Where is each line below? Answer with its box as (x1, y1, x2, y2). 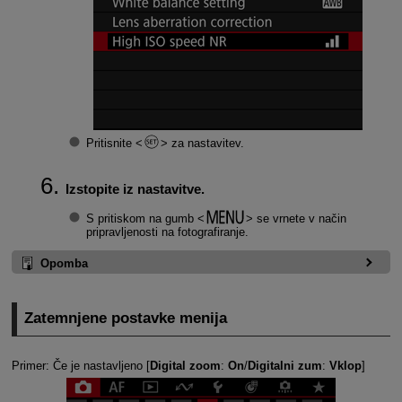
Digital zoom (149, 358, 221, 372)
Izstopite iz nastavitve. (65, 180, 205, 197)
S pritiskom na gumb (85, 212, 197, 226)
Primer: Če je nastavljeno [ (11, 358, 150, 372)
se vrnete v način (252, 212, 346, 226)
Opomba (39, 256, 88, 270)
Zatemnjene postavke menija (24, 310, 228, 328)
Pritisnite (85, 135, 135, 150)
